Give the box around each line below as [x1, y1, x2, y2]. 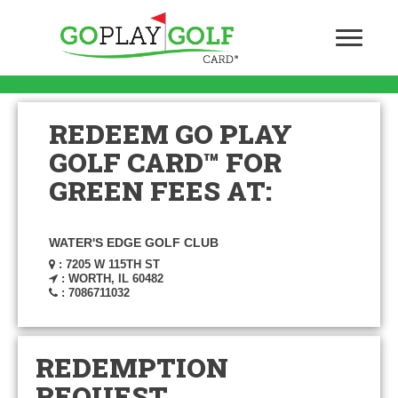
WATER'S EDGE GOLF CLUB [49, 235, 219, 250]
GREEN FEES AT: [49, 173, 272, 208]
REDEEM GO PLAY [49, 116, 292, 151]
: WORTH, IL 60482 [58, 272, 163, 285]
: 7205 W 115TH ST [55, 258, 160, 271]
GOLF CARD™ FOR [49, 145, 282, 179]
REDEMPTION [36, 350, 228, 385]
